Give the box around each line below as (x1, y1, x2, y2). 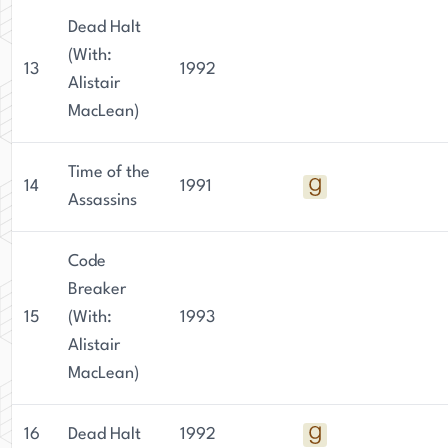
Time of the (68, 164, 150, 181)
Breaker (68, 281, 126, 298)
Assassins (68, 192, 137, 209)
